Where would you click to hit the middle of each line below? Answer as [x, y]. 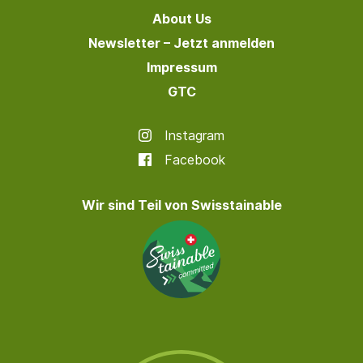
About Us [181, 18]
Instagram [194, 135]
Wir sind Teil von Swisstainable [181, 205]
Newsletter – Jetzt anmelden [181, 43]
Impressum [181, 67]
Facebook [194, 159]
